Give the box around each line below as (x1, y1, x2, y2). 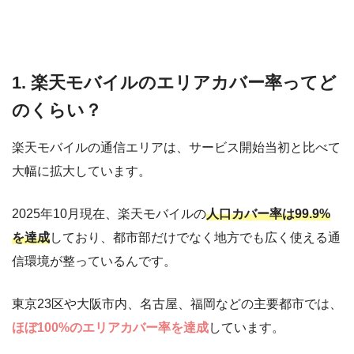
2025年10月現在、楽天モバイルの (12, 207, 206, 221)
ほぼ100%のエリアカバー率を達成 (12, 321, 209, 335)
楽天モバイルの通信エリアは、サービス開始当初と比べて (12, 141, 341, 155)
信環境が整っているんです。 (12, 254, 176, 269)
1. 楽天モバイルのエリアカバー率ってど (12, 72, 337, 92)
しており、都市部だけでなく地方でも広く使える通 (50, 231, 341, 245)
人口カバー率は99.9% (206, 207, 330, 221)
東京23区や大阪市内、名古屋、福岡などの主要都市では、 (12, 297, 342, 311)
